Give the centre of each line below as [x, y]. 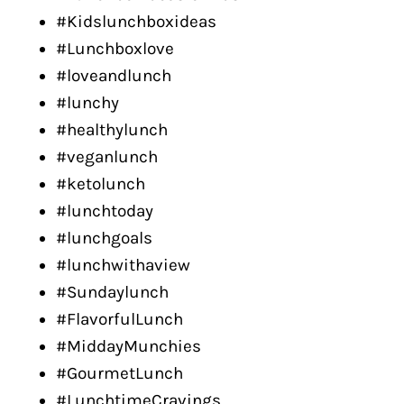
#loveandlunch [114, 76]
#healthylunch [112, 130]
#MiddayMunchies [129, 346]
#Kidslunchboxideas [136, 22]
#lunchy [87, 103]
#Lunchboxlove [115, 49]
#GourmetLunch [119, 373]
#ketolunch [101, 184]
